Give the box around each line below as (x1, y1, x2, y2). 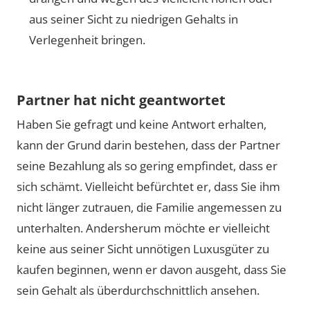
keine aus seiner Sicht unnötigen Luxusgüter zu (17, 240, 269, 257)
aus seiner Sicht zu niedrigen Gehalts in (29, 11, 238, 27)
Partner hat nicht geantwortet (17, 91, 226, 109)
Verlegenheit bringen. (29, 32, 145, 48)
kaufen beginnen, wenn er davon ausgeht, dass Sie (17, 261, 286, 277)
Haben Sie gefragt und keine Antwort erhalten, (17, 116, 266, 132)
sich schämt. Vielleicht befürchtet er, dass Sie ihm (17, 178, 280, 194)
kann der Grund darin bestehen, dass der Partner (17, 136, 280, 153)
